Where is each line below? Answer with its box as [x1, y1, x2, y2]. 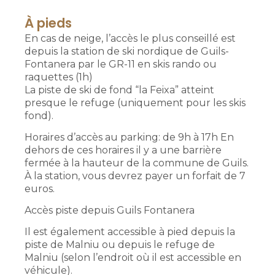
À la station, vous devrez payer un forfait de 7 [25, 170, 246, 182]
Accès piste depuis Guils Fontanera [25, 204, 195, 216]
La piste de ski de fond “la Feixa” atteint [25, 84, 214, 96]
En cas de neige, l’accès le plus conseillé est [25, 33, 236, 44]
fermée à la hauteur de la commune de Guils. [25, 157, 249, 169]
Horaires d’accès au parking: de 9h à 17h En [25, 131, 234, 143]
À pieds [25, 14, 72, 32]
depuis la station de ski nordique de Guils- [25, 45, 229, 57]
